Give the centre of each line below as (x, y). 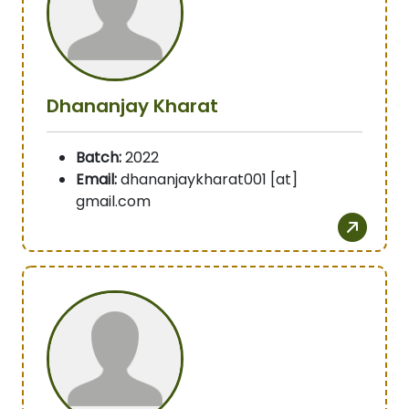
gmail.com (113, 202)
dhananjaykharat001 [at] (207, 180)
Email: (96, 180)
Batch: (99, 158)
